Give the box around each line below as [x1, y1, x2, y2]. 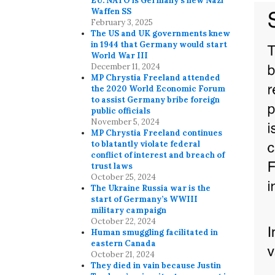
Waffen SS [91, 6, 132, 17]
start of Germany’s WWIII [91, 194, 198, 205]
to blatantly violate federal [91, 139, 201, 150]
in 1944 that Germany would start [91, 39, 228, 50]
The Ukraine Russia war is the [91, 183, 211, 194]
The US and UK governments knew [91, 28, 231, 39]
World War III [91, 50, 149, 61]
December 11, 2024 [91, 61, 161, 72]
